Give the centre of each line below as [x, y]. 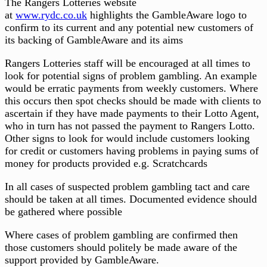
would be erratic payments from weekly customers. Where [131, 89]
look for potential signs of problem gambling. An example [131, 76]
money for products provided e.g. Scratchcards [106, 164]
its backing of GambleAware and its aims [94, 40]
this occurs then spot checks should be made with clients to [133, 101]
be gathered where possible [63, 212]
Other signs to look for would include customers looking [127, 139]
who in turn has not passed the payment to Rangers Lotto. [130, 126]
